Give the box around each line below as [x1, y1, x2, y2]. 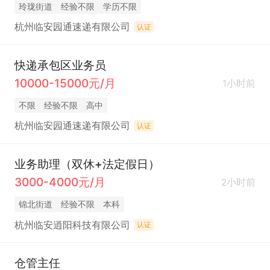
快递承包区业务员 [14, 57, 106, 72]
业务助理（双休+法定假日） [14, 156, 160, 171]
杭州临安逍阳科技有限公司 [14, 219, 130, 231]
